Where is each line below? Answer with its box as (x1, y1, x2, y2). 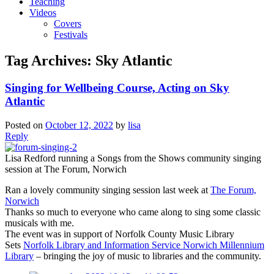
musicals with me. (5, 217, 74, 228)
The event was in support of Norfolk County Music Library (5, 228, 234, 239)
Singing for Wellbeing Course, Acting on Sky (5, 81, 229, 95)
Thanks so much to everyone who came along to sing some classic (5, 206, 261, 217)
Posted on (5, 119, 45, 130)
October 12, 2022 (45, 119, 113, 130)
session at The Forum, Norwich (5, 163, 127, 174)
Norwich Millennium (183, 239, 264, 250)
